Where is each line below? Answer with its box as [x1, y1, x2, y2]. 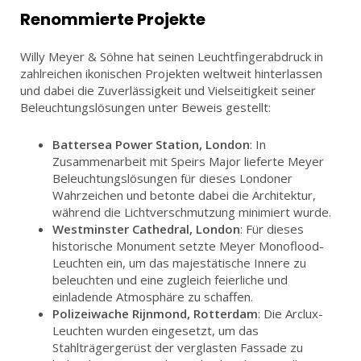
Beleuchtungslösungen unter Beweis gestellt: [20, 98, 271, 115]
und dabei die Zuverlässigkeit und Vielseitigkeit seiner [20, 81, 316, 98]
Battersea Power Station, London [52, 135, 250, 152]
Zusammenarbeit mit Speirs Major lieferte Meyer [52, 152, 324, 169]
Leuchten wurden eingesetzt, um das [52, 322, 259, 338]
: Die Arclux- [258, 305, 323, 322]
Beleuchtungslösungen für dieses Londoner [52, 169, 293, 186]
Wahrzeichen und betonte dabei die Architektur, [52, 186, 316, 203]
